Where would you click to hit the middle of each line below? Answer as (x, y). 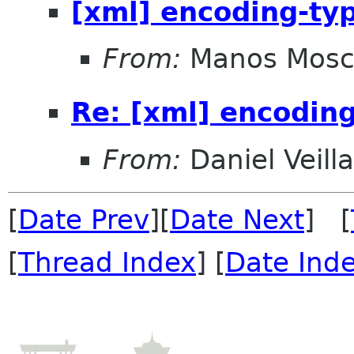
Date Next (237, 219)
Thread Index (107, 262)
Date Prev (84, 219)
